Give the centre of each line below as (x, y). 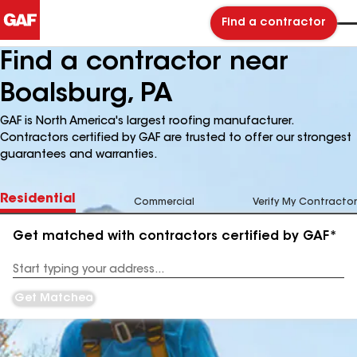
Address (33, 275)
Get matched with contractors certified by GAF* (175, 237)
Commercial (164, 202)
